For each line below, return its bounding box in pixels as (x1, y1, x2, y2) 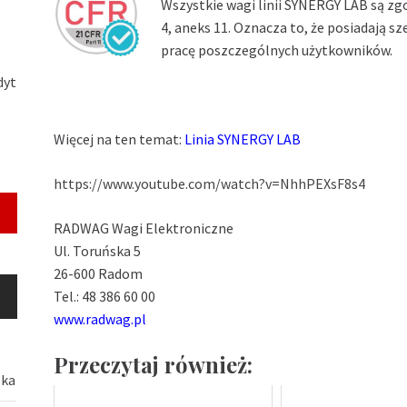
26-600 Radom (54, 264, 144, 283)
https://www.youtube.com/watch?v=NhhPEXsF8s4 (54, 174, 366, 194)
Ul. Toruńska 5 (54, 242, 142, 261)
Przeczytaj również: (54, 350, 253, 380)
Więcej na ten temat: (54, 130, 185, 149)
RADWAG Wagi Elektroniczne (54, 219, 234, 238)
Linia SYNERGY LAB (184, 130, 302, 149)
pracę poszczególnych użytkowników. (161, 41, 393, 60)
